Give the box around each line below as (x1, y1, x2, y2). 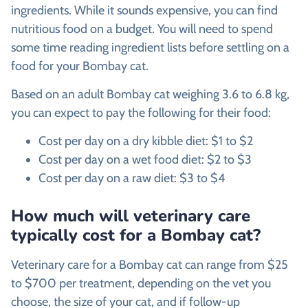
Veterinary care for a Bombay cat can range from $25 (11, 257, 288, 273)
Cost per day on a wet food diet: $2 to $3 (38, 152, 252, 168)
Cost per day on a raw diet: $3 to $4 (38, 170, 225, 186)
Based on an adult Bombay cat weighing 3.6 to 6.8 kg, (11, 87, 289, 102)
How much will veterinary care (11, 205, 250, 228)
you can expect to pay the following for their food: (11, 105, 271, 121)
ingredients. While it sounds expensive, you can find (11, 2, 278, 18)
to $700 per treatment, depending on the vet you (11, 276, 271, 291)
